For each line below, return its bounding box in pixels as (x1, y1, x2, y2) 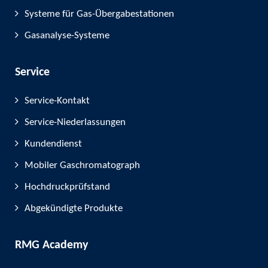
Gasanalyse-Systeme (25, 31, 109, 41)
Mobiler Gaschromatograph (25, 160, 140, 170)
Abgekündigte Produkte (25, 203, 123, 214)
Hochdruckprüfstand (25, 182, 110, 192)
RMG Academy (15, 239, 88, 251)
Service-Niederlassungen (25, 117, 126, 127)
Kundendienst (25, 139, 82, 149)
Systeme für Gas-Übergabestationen (25, 9, 174, 19)
